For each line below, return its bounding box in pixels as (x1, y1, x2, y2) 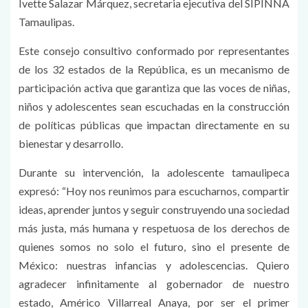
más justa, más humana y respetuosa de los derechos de (19, 221, 289, 234)
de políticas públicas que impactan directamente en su (19, 118, 289, 131)
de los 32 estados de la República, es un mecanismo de (19, 62, 289, 76)
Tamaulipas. (19, 14, 74, 28)
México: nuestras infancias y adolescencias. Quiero (19, 258, 289, 272)
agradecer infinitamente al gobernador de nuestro (19, 276, 289, 290)
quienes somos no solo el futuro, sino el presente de (19, 239, 289, 253)
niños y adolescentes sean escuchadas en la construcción (19, 99, 289, 113)
